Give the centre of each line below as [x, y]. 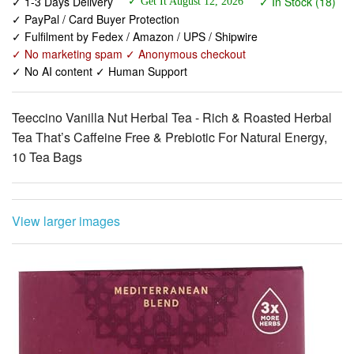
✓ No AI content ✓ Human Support [100, 23]
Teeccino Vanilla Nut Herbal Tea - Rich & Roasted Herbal [172, 70]
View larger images [66, 173]
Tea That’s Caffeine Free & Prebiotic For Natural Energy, [169, 89]
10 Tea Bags [47, 109]
